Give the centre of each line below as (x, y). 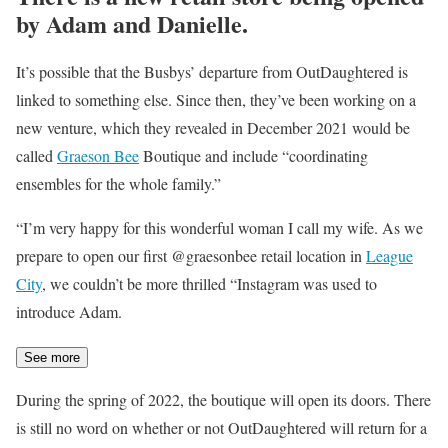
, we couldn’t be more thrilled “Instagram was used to (209, 283)
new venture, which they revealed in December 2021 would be (213, 127)
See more (52, 357)
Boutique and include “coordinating (253, 155)
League (389, 255)
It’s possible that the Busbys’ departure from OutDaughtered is (212, 71)
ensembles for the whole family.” (118, 183)
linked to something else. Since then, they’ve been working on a (216, 99)
